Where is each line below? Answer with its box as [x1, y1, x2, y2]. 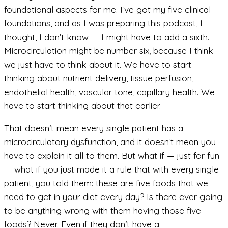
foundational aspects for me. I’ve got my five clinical [4, 4, 211, 15]
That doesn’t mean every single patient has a [4, 123, 183, 134]
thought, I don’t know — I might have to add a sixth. [4, 32, 209, 43]
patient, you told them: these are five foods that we [4, 178, 208, 189]
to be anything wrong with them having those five [4, 205, 201, 216]
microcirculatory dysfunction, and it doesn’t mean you [4, 136, 216, 148]
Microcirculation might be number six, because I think [4, 45, 213, 56]
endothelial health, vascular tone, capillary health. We [4, 87, 215, 98]
